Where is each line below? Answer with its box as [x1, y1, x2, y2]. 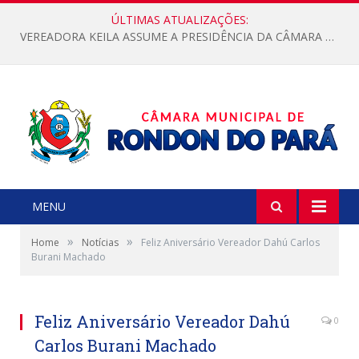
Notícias [82, 236, 119, 250]
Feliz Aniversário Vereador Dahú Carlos [141, 236, 320, 250]
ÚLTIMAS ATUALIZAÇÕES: [111, 12, 248, 27]
